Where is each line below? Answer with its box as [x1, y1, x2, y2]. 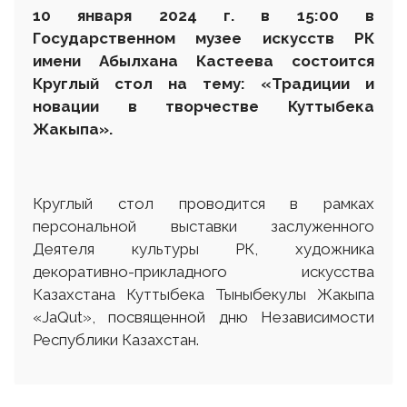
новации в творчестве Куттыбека [33, 96, 374, 115]
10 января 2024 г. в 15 [33, 5, 314, 25]
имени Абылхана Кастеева [33, 51, 273, 70]
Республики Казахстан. [33, 330, 199, 349]
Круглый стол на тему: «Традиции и [33, 74, 374, 93]
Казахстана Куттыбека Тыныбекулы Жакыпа [33, 284, 374, 303]
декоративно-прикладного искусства [33, 262, 374, 281]
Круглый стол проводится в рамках [33, 194, 374, 213]
